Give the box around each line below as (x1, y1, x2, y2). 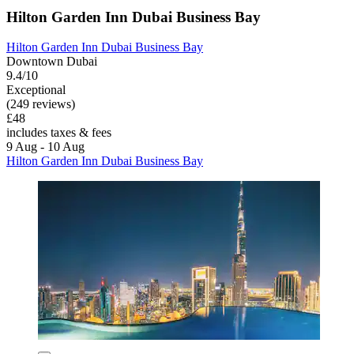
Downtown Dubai (6, 55, 97, 69)
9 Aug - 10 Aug (6, 140, 85, 154)
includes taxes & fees (6, 126, 111, 140)
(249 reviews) (6, 97, 75, 111)
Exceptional (6, 83, 66, 97)
